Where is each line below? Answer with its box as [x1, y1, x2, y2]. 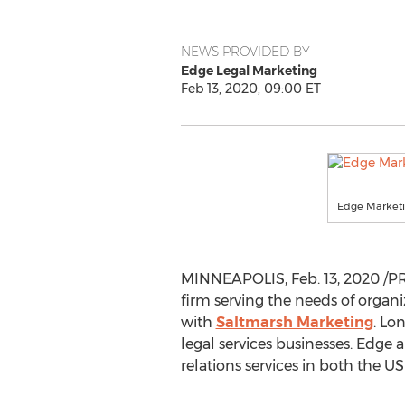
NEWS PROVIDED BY [180, 43, 310, 60]
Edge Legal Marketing [180, 62, 317, 79]
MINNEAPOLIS [180, 270, 285, 287]
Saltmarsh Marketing [215, 314, 373, 331]
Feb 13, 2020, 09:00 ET [180, 80, 321, 97]
